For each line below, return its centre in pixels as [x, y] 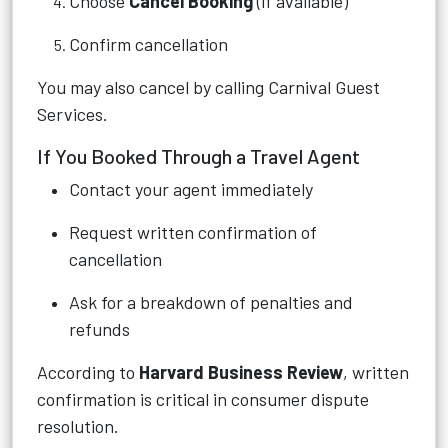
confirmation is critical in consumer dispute [203, 399]
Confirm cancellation [148, 44]
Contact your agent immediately [191, 189]
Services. [72, 114]
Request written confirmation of [193, 232]
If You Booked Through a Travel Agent [198, 156]
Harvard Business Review [241, 372]
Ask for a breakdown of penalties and [211, 302]
